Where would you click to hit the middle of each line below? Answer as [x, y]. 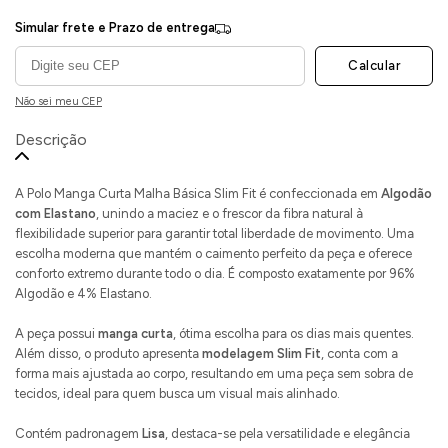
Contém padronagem [78, 433]
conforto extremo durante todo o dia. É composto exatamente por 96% [215, 273]
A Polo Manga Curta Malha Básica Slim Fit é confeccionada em [198, 193]
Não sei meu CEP [58, 101]
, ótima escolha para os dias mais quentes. [293, 333]
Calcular [374, 66]
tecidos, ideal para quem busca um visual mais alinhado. [177, 393]
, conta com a [359, 353]
